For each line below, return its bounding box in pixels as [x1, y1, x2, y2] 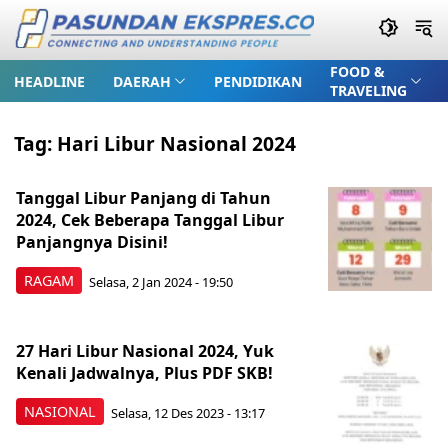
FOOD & [329, 62, 385, 81]
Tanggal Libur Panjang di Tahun [16, 187, 271, 209]
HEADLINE [14, 71, 85, 91]
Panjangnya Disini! [16, 231, 168, 253]
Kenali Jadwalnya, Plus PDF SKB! [16, 362, 273, 384]
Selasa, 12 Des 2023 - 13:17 [111, 403, 265, 422]
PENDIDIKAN [213, 71, 302, 91]
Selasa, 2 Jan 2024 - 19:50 [89, 272, 233, 291]
